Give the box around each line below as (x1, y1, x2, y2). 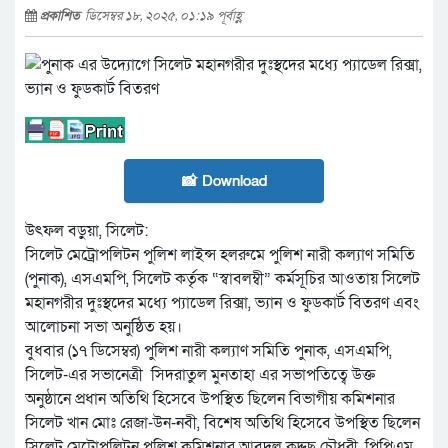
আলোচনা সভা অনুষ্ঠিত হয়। (25, 316, 182, 339)
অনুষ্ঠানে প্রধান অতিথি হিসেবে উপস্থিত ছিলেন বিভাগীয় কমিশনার (25, 388, 395, 411)
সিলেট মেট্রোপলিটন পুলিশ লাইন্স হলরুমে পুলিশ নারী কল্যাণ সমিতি (25, 244, 415, 267)
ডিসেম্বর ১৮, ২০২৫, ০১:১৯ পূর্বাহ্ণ (85, 7, 243, 25)
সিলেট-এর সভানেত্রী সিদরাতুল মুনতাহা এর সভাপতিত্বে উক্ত (25, 364, 375, 387)
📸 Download (181, 171, 267, 192)
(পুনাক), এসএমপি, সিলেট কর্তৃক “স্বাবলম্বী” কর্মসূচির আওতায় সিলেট (25, 268, 420, 291)
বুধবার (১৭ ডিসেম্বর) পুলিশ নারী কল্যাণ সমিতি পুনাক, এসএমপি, (25, 340, 392, 363)
